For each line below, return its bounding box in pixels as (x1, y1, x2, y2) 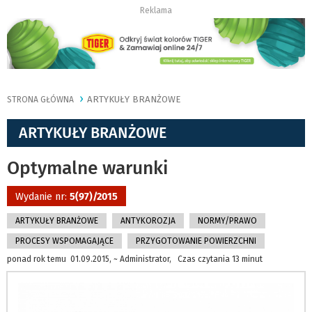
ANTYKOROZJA (120, 216, 175, 226)
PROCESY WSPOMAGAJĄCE (15, 236, 114, 247)
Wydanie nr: (15, 191, 70, 203)
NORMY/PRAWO (198, 216, 257, 226)
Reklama (140, 6, 172, 15)
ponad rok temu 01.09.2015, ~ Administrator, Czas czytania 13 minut (7, 254, 263, 265)
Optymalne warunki (7, 157, 168, 180)
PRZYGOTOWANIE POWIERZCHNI (136, 236, 256, 247)
